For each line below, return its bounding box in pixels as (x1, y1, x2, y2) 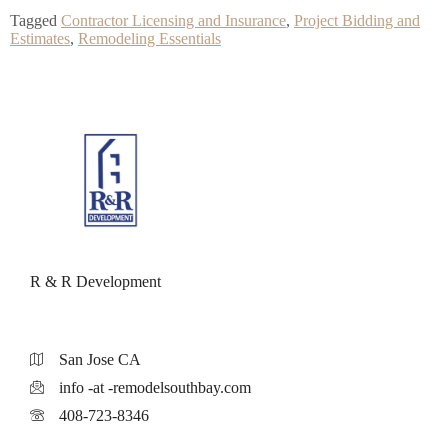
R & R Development (30, 273, 161, 291)
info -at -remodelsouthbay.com (58, 379, 251, 397)
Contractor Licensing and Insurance (61, 12, 286, 30)
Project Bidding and (294, 12, 420, 30)
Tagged (10, 12, 61, 30)
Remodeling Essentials (78, 30, 221, 48)
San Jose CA (58, 351, 141, 369)
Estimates (10, 30, 70, 48)
